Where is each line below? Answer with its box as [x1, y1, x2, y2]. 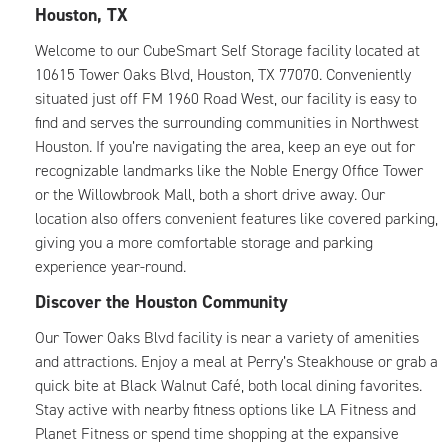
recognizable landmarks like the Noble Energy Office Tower [35, 160, 423, 181]
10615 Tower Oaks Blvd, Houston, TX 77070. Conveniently [35, 64, 411, 85]
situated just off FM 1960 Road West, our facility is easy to [35, 88, 417, 109]
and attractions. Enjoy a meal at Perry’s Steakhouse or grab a [35, 351, 438, 372]
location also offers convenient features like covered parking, [35, 208, 438, 229]
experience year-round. [35, 256, 186, 277]
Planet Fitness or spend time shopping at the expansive [35, 423, 399, 444]
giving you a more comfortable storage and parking [35, 232, 373, 253]
